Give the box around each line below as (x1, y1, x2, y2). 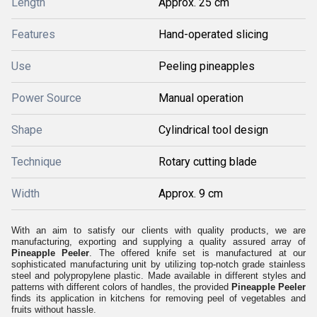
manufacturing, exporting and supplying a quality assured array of (11, 236, 306, 247)
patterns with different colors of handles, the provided (11, 282, 231, 292)
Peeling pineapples (158, 59, 255, 73)
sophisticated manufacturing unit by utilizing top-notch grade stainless (11, 259, 306, 270)
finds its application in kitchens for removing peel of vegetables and (11, 293, 306, 304)
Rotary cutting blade (158, 155, 257, 168)
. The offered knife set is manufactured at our (89, 248, 306, 258)
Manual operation (158, 91, 243, 105)
